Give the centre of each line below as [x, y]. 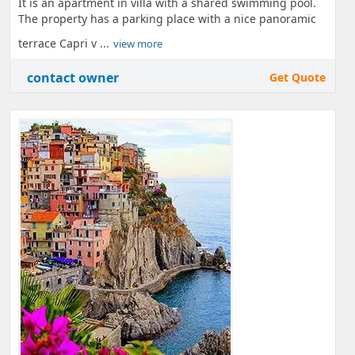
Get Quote [298, 77]
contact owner [73, 78]
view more [138, 44]
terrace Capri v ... [64, 43]
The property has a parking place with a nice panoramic [167, 19]
